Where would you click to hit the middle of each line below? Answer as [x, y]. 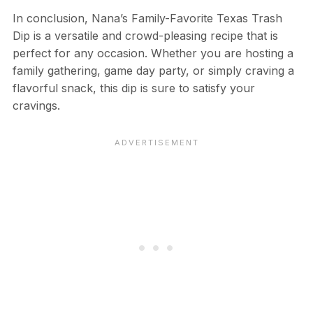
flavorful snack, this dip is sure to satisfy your [133, 88]
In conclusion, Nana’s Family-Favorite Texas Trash [147, 18]
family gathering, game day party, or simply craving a [153, 70]
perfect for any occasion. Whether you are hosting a [153, 53]
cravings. [36, 105]
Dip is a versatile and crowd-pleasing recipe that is [145, 35]
